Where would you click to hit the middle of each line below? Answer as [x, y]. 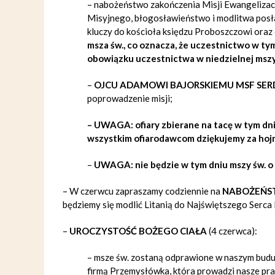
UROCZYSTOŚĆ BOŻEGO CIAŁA [139, 231]
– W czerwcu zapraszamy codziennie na [142, 191]
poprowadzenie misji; [130, 98]
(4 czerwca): [233, 231]
